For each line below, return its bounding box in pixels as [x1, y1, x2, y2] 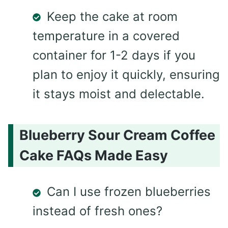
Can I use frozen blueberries [47, 184, 211, 199]
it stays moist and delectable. [33, 86, 205, 101]
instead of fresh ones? [33, 204, 162, 219]
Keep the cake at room [47, 9, 178, 24]
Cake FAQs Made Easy [19, 147, 168, 164]
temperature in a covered [33, 28, 180, 43]
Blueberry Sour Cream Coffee [19, 127, 215, 144]
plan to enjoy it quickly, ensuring [33, 67, 220, 82]
